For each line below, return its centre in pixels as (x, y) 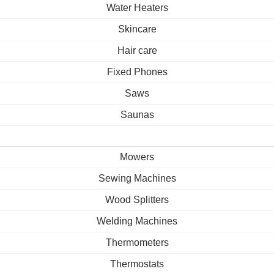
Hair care (137, 50)
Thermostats (137, 264)
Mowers (137, 157)
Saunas (137, 115)
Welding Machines (137, 221)
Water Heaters (137, 8)
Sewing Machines (137, 178)
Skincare (137, 29)
